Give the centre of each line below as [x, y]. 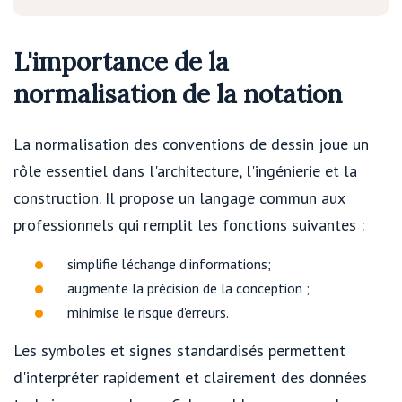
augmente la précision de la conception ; [188, 288]
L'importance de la [121, 62]
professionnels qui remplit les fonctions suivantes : [189, 225]
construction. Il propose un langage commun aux [179, 198]
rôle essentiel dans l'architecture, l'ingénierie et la [185, 171]
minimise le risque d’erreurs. [148, 313]
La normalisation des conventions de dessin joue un [191, 144]
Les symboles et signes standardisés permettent [179, 351]
